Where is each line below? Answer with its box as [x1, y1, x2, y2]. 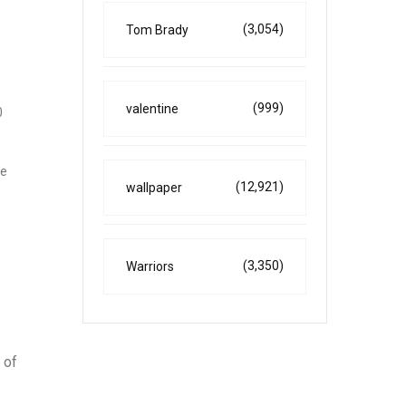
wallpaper [126, 180, 182, 195]
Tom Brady [126, 23, 188, 37]
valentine [126, 101, 179, 116]
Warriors [126, 259, 174, 274]
